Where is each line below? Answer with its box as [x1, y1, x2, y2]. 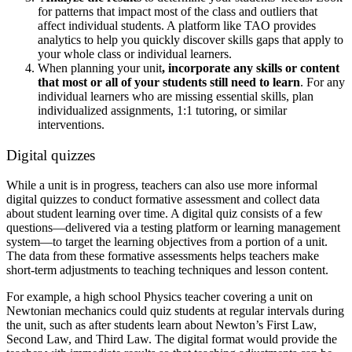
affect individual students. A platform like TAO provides [38, 19, 316, 33]
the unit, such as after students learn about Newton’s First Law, [6, 318, 317, 332]
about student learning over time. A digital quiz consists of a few [6, 207, 323, 221]
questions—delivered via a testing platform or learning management [6, 221, 340, 235]
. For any [300, 75, 345, 90]
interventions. [38, 118, 108, 132]
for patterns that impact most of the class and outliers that [38, 5, 317, 19]
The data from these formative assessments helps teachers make [6, 249, 319, 263]
